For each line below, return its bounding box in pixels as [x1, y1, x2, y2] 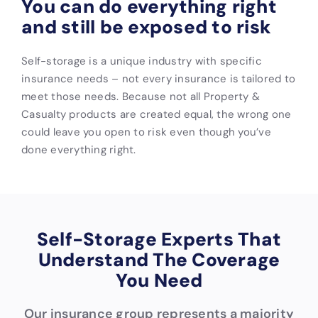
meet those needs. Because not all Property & [21, 89, 260, 103]
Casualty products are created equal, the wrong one [21, 106, 292, 121]
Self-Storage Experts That [36, 226, 282, 251]
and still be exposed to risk [21, 14, 271, 39]
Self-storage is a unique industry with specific [21, 53, 262, 67]
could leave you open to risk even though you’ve [21, 124, 271, 138]
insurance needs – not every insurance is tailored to [21, 71, 295, 85]
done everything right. [21, 142, 136, 156]
